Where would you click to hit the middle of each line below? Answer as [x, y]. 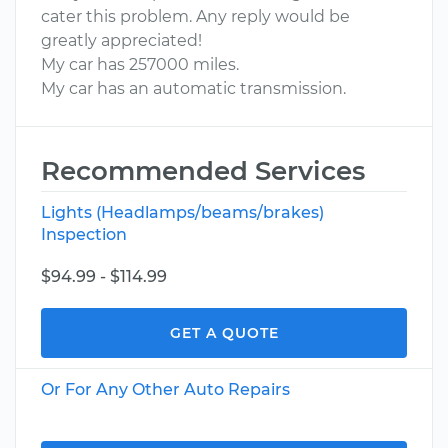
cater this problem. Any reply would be [195, 16]
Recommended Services [203, 171]
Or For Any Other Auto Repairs [165, 389]
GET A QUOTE [224, 333]
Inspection [84, 234]
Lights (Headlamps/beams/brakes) [182, 212]
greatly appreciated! [121, 40]
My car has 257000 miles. [140, 64]
